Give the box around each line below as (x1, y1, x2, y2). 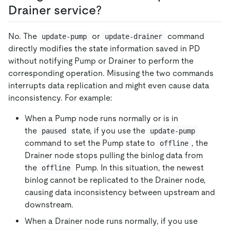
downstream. (25, 200, 73, 210)
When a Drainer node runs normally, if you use (25, 216, 198, 226)
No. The (8, 31, 39, 42)
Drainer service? (8, 3, 102, 17)
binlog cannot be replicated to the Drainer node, (25, 175, 206, 185)
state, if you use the (69, 126, 147, 136)
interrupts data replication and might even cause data (8, 81, 209, 91)
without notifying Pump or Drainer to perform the (8, 56, 194, 66)
